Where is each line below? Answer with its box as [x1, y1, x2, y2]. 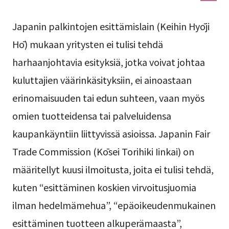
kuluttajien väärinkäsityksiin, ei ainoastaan [12, 73, 192, 87]
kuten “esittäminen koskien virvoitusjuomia [12, 180, 196, 194]
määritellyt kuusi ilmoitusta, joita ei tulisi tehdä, [12, 163, 214, 176]
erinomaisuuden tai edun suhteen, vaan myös [12, 91, 204, 105]
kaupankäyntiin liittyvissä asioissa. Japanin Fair [12, 127, 210, 141]
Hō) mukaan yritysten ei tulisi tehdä [12, 37, 163, 51]
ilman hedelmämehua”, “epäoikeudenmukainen [12, 198, 216, 212]
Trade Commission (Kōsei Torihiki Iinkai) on [12, 145, 194, 158]
